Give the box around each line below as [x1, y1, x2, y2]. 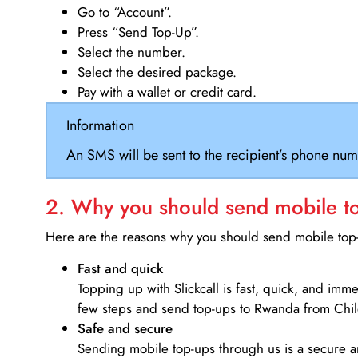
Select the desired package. [78, 62, 237, 82]
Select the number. [78, 42, 185, 62]
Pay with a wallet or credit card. [78, 82, 257, 102]
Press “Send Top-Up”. [78, 22, 199, 42]
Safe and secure [78, 318, 173, 338]
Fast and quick [78, 258, 163, 278]
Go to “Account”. [78, 2, 172, 22]
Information [66, 114, 134, 136]
